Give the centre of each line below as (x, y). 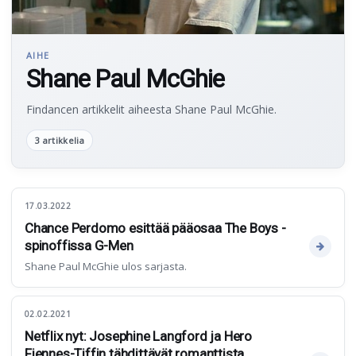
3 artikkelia (60, 140)
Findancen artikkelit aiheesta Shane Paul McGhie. (151, 109)
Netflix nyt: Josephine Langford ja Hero (139, 336)
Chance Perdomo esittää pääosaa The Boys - (155, 228)
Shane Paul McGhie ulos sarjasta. (106, 266)
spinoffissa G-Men (79, 245)
